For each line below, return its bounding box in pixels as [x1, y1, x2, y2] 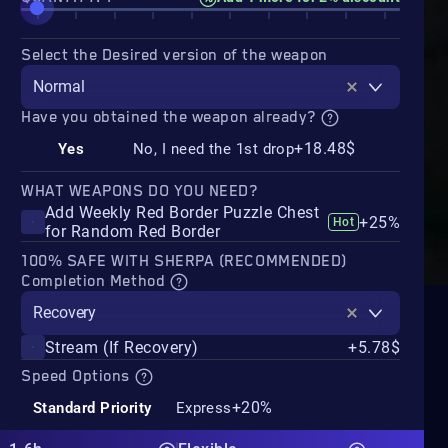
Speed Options [21, 367, 135, 387]
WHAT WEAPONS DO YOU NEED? [21, 182, 258, 202]
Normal [33, 77, 85, 96]
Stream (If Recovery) [45, 337, 199, 357]
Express [175, 398, 232, 417]
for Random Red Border [45, 222, 221, 242]
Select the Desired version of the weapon [21, 46, 328, 65]
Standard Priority [33, 398, 152, 417]
